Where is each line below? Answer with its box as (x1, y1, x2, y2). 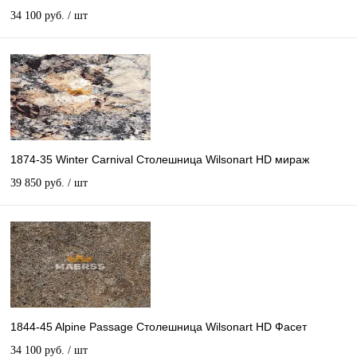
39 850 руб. (10, 177, 68, 190)
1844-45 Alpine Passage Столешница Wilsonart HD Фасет (10, 320, 307, 334)
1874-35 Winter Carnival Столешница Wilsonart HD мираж (10, 153, 309, 167)
